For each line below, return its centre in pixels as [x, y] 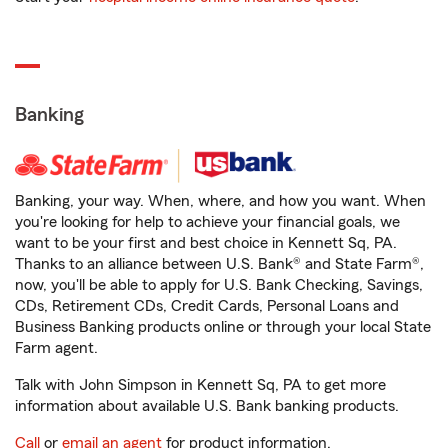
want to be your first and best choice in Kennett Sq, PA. [206, 243]
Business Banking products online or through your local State [223, 327]
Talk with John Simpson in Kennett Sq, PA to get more [200, 385]
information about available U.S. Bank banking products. [207, 406]
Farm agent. [56, 348]
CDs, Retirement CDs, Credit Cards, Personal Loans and [207, 306]
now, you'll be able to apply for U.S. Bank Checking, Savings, [219, 285]
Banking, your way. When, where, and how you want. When [220, 201]
